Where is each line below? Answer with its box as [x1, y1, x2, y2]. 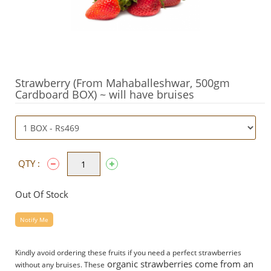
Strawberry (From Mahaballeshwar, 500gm [15, 76, 230, 90]
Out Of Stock [15, 188, 68, 200]
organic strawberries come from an [105, 258, 253, 270]
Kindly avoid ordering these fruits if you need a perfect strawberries [15, 247, 241, 258]
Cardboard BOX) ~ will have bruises [15, 87, 194, 102]
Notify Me [20, 215, 48, 224]
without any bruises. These [15, 260, 105, 270]
